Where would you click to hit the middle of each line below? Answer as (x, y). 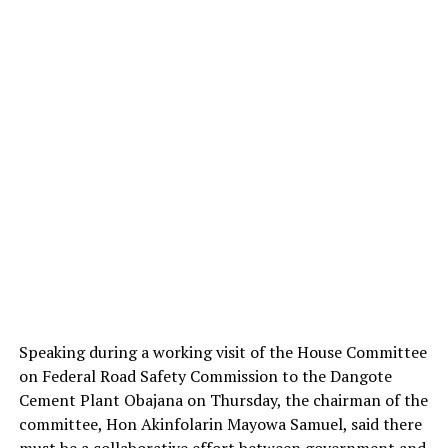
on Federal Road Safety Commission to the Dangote (205, 375)
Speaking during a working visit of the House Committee (222, 351)
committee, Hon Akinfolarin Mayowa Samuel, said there (220, 423)
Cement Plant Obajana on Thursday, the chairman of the (223, 399)
